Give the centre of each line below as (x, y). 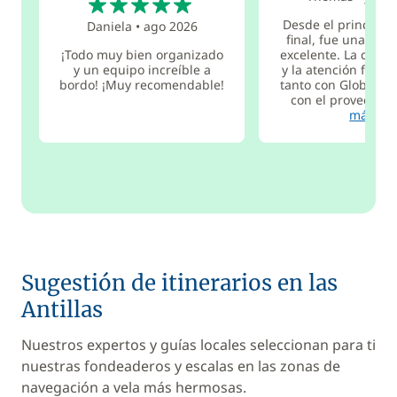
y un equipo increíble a (142, 69)
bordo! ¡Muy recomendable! (142, 84)
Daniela (109, 26)
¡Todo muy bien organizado (142, 54)
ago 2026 (170, 26)
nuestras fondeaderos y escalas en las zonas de (181, 366)
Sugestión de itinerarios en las (179, 283)
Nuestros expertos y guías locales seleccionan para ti (198, 345)
